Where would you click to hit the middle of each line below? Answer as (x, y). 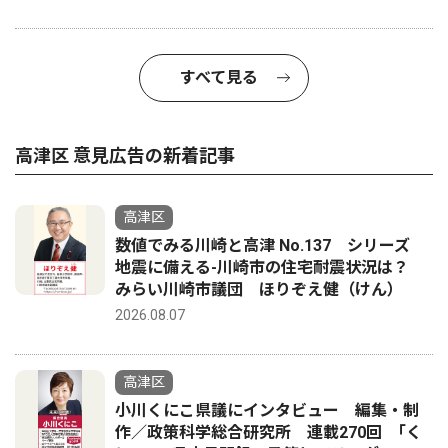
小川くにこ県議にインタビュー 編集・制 (267, 410)
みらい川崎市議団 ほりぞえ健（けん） (259, 289)
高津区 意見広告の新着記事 (125, 155)
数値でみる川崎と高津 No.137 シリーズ (270, 245)
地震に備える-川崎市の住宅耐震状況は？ (270, 267)
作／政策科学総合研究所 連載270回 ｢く (268, 432)
